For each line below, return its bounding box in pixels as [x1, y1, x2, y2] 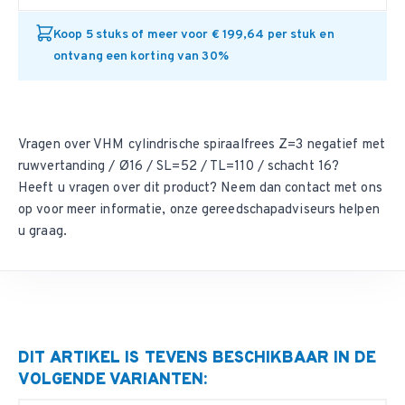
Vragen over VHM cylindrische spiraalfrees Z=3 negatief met [18, 137, 385, 154]
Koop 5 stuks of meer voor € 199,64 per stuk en [53, 27, 334, 42]
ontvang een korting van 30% [53, 49, 229, 64]
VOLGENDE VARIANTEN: [18, 370, 207, 391]
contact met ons [285, 180, 382, 197]
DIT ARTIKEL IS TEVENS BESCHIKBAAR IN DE [18, 348, 376, 369]
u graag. [18, 223, 67, 240]
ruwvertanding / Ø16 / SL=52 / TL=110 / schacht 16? [18, 158, 340, 175]
